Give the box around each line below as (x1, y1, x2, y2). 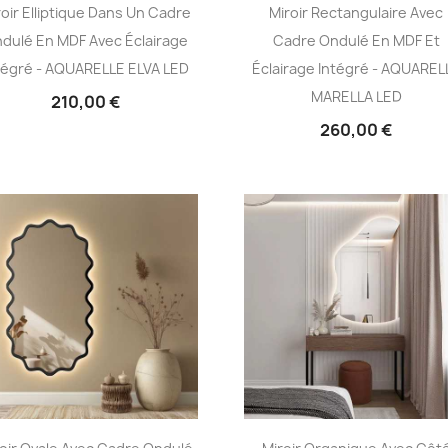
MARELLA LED (310, 87, 402, 107)
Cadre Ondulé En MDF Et (272, 31, 440, 51)
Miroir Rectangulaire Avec (269, 3, 444, 23)
